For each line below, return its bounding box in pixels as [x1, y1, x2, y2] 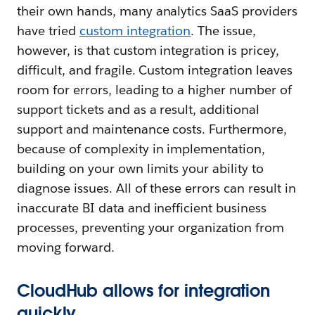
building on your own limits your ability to [17, 160, 264, 176]
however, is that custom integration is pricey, [17, 42, 280, 58]
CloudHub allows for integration [17, 280, 271, 302]
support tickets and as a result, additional [17, 101, 260, 117]
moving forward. [17, 239, 115, 255]
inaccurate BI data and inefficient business [17, 200, 267, 216]
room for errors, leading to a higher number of [17, 82, 292, 98]
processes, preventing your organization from [17, 219, 285, 236]
